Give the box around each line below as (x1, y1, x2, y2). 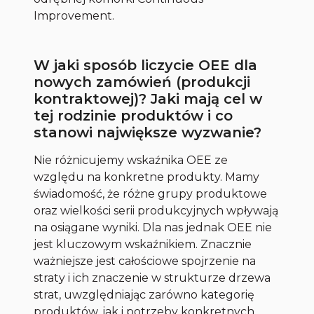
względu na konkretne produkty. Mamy (34, 170, 260, 184)
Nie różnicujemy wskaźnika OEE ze (34, 153, 228, 168)
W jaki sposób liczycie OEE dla (34, 57, 258, 74)
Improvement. (34, 9, 115, 23)
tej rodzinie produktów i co (34, 107, 233, 125)
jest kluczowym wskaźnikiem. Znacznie (34, 238, 252, 252)
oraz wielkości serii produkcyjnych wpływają (34, 204, 279, 218)
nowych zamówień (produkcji (34, 74, 251, 91)
